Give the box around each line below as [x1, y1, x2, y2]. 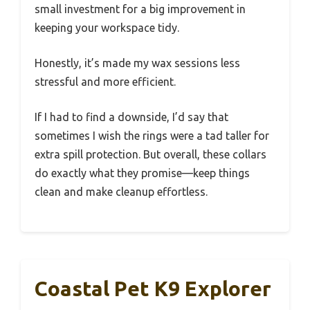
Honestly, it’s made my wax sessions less [35, 56, 240, 69]
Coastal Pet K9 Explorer [35, 276, 271, 300]
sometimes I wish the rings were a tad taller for [35, 129, 269, 142]
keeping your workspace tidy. [35, 21, 179, 34]
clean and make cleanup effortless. [35, 185, 208, 198]
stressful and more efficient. [35, 75, 176, 88]
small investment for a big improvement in [35, 2, 246, 15]
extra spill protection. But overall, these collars [35, 147, 266, 161]
